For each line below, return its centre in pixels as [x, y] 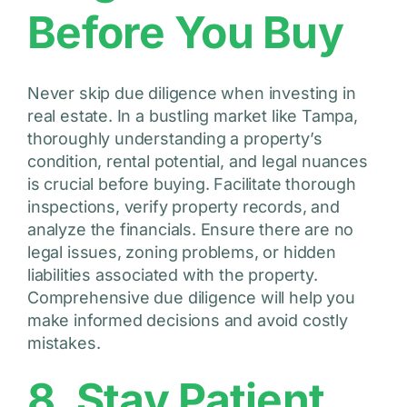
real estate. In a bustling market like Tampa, [192, 116]
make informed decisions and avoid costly [187, 321]
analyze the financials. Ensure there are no [190, 230]
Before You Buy [185, 33]
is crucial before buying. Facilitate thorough [191, 184]
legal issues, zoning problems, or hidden [181, 253]
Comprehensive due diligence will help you [191, 298]
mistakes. [64, 343]
